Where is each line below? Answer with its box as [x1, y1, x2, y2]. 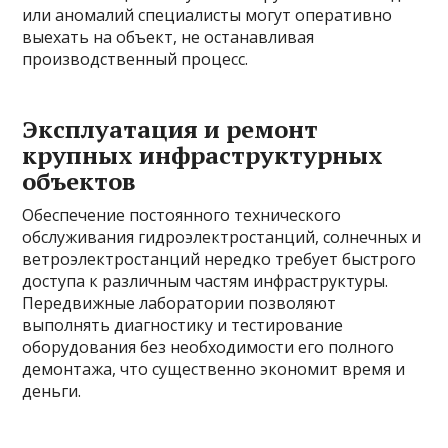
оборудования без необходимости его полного [22, 336, 395, 359]
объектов [22, 165, 137, 198]
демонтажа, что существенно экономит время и [22, 358, 406, 381]
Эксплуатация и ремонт [22, 113, 319, 146]
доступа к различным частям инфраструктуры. [22, 270, 389, 293]
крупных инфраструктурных [22, 139, 384, 172]
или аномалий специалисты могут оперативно [22, 4, 393, 27]
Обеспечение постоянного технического [22, 204, 342, 227]
